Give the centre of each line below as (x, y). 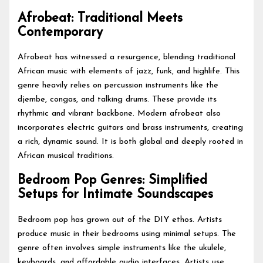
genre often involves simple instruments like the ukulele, (122, 248)
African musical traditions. (66, 156)
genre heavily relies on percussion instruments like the (118, 86)
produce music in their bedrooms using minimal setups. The (127, 234)
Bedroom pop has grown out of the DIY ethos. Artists (120, 220)
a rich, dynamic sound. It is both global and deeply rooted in (131, 142)
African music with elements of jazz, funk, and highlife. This (129, 72)
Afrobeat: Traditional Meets (100, 19)
